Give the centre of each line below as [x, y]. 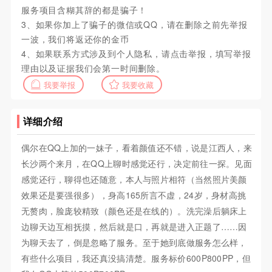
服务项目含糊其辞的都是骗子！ [84, 10]
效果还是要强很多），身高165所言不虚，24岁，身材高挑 [134, 195]
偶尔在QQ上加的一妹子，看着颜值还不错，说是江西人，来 [137, 148]
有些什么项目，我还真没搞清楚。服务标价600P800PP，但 [136, 258]
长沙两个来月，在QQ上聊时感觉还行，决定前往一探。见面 [137, 164]
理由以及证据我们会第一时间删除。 [93, 68]
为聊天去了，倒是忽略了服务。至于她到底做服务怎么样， [134, 243]
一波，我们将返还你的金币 [75, 39]
